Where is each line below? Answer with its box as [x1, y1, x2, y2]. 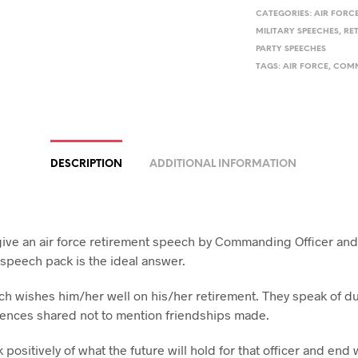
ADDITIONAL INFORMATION [149, 159, 296, 169]
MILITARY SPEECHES [256, 27, 340, 36]
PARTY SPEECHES [256, 45, 327, 54]
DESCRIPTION [50, 159, 122, 169]
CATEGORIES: [256, 10, 315, 18]
